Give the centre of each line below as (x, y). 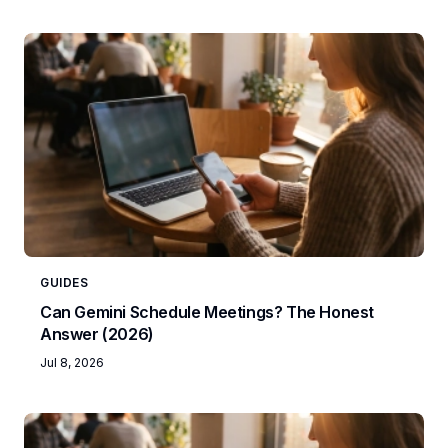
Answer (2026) (97, 333)
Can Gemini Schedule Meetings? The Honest (207, 311)
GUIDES (64, 282)
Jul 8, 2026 (72, 362)
